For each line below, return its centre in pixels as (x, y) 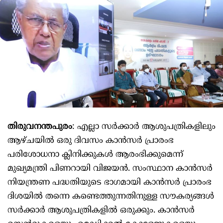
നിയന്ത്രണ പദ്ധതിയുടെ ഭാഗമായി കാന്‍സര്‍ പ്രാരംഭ (110, 183)
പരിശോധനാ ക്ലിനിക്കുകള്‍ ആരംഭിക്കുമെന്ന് (95, 155)
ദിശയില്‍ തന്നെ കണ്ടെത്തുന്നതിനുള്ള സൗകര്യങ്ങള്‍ (111, 197)
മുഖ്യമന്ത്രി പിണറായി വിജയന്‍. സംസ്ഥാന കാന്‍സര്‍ (110, 169)
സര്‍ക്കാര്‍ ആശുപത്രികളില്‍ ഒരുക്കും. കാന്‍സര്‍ (101, 211)
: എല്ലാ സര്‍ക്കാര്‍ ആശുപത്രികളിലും (144, 127)
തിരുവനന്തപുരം (40, 127)
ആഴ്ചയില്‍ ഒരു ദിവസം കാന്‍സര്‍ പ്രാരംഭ (91, 141)
